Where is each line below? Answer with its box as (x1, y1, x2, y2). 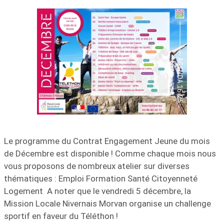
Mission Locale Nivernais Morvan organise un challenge (4, 198, 211, 208)
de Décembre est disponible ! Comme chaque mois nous (4, 148, 216, 158)
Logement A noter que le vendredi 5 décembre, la (4, 185, 191, 196)
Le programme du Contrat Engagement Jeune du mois (4, 135, 210, 146)
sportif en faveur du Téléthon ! (4, 210, 118, 221)
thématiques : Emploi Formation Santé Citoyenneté (4, 173, 197, 183)
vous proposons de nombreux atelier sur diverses (4, 160, 189, 171)
